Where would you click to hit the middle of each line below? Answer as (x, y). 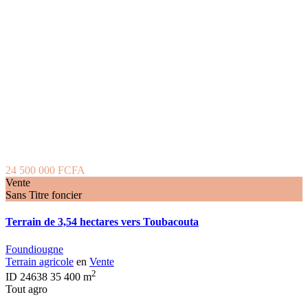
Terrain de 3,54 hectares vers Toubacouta (102, 222)
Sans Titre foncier (44, 195)
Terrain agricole (40, 261)
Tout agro (26, 289)
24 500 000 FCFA (45, 170)
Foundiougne (34, 249)
